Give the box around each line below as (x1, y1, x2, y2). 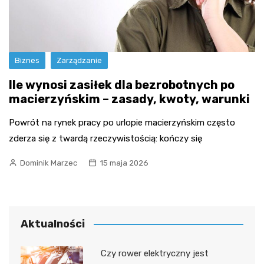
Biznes (15, 55, 39, 65)
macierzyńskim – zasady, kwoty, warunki (9, 91, 250, 106)
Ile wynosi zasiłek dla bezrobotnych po (9, 77, 235, 92)
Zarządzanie (57, 55, 102, 65)
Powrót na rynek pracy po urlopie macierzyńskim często (9, 117, 235, 128)
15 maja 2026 (100, 158, 148, 167)
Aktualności (21, 217, 85, 230)
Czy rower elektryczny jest (100, 247, 209, 259)
